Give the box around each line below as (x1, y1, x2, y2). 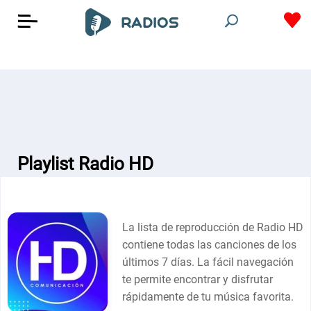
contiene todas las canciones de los (122, 238, 297, 251)
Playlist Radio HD (17, 153, 153, 174)
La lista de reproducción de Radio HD (122, 221, 304, 234)
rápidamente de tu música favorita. (122, 290, 294, 303)
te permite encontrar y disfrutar (122, 273, 274, 286)
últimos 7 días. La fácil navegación (122, 255, 294, 269)
